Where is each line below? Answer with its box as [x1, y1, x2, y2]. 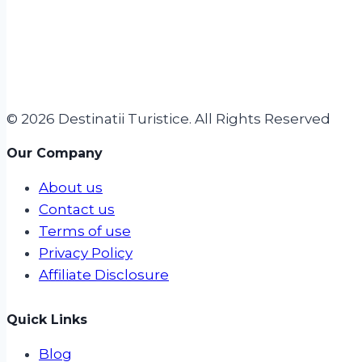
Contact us [39, 201, 115, 218]
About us [39, 179, 103, 196]
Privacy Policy [39, 245, 133, 262]
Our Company [6, 145, 103, 162]
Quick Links [6, 312, 87, 328]
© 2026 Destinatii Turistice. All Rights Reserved [6, 111, 330, 128]
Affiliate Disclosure [39, 267, 169, 284]
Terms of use [39, 223, 131, 240]
